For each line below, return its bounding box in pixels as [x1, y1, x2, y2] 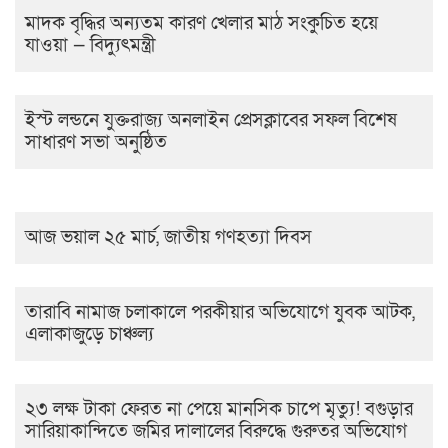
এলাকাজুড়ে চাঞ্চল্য [25, 322, 154, 347]
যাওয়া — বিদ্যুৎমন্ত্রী [25, 33, 156, 58]
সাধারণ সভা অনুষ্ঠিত [25, 130, 172, 155]
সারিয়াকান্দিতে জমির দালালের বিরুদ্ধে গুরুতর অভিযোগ [25, 419, 407, 444]
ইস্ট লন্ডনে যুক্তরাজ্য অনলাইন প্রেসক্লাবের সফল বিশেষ [25, 108, 397, 133]
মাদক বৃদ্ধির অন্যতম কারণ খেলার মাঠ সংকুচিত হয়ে [25, 11, 378, 36]
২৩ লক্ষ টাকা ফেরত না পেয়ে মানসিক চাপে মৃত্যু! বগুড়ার [25, 397, 413, 422]
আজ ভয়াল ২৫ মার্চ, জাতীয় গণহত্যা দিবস [25, 225, 312, 250]
